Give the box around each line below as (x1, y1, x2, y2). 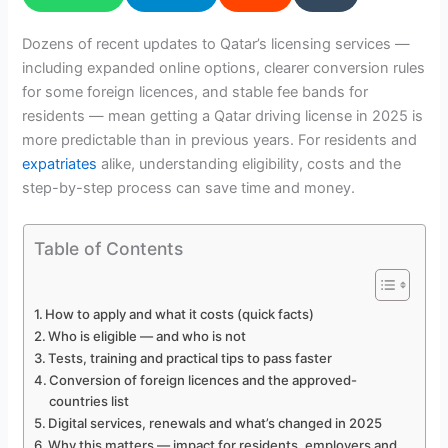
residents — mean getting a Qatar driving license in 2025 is (22, 107, 424, 126)
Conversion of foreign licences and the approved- (49, 371, 358, 388)
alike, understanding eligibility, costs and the (97, 155, 402, 174)
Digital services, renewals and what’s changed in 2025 (48, 414, 383, 431)
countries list (49, 392, 130, 409)
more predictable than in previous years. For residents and (22, 131, 418, 150)
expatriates (22, 155, 98, 174)
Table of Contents (33, 237, 183, 259)
